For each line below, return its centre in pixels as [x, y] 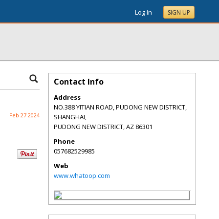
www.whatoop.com [82, 175]
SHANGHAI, [70, 117]
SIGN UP [179, 12]
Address [67, 97]
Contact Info [79, 82]
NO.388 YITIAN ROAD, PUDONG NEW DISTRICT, [120, 107]
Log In [143, 12]
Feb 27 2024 [24, 115]
